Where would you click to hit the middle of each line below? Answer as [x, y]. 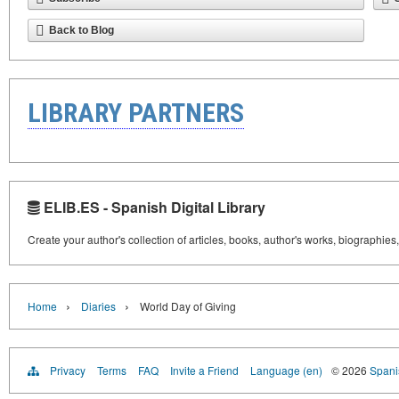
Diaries [98, 306]
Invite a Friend [204, 370]
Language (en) [286, 370]
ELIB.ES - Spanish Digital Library [153, 207]
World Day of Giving [188, 306]
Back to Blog [81, 30]
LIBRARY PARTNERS [136, 113]
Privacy [68, 370]
